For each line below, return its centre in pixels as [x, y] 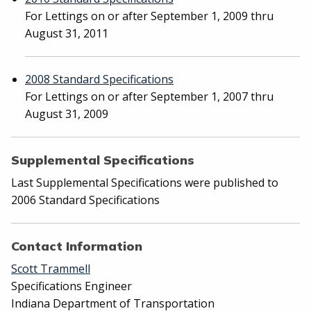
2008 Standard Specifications [99, 79]
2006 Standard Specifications [85, 200]
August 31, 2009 [67, 114]
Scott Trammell [51, 269]
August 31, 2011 [67, 33]
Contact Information [77, 246]
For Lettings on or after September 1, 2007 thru [149, 96]
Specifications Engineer [72, 286]
